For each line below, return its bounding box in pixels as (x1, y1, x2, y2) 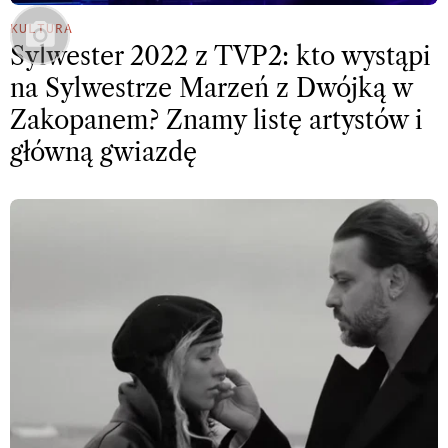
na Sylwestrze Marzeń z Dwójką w (10, 73, 412, 105)
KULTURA (10, 19, 73, 38)
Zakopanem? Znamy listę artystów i (10, 105, 423, 137)
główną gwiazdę (10, 137, 197, 169)
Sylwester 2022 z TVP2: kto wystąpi (10, 41, 431, 73)
